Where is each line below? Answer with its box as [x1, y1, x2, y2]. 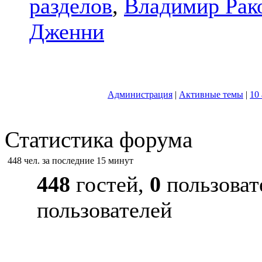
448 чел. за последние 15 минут [8, 156, 133, 166]
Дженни [29, 19, 104, 44]
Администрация [108, 89, 173, 99]
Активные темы [179, 89, 243, 99]
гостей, [70, 172, 150, 196]
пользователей [37, 198, 172, 222]
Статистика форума [5, 127, 192, 152]
